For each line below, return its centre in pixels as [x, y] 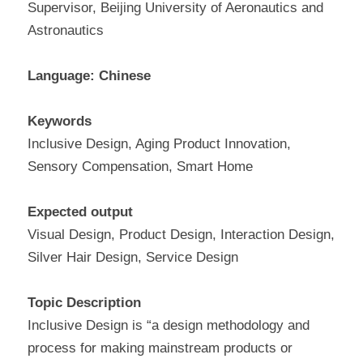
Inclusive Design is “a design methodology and [169, 326]
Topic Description [84, 303]
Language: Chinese [89, 76]
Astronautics [66, 31]
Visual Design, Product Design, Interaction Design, [181, 235]
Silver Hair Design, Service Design [133, 258]
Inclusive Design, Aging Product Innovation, [159, 144]
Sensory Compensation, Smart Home [140, 167]
